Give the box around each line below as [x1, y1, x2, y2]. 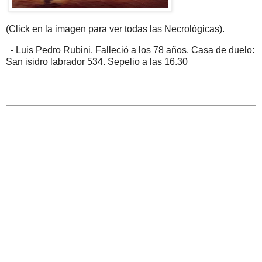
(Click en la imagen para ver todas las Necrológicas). [6, 24, 225, 35]
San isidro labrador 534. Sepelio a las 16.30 [6, 57, 188, 67]
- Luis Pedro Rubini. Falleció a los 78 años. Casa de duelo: [6, 45, 254, 56]
